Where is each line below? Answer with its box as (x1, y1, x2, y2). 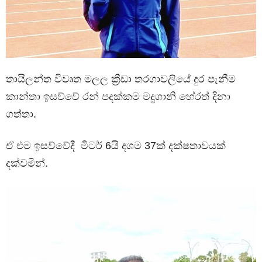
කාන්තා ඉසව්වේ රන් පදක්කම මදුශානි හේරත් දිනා (6, 90, 230, 102)
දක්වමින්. (6, 157, 48, 169)
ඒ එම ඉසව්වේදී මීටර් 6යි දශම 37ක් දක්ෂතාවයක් (6, 139, 226, 151)
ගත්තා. (6, 108, 36, 120)
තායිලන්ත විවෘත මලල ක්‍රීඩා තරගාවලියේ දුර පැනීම (6, 73, 236, 85)
